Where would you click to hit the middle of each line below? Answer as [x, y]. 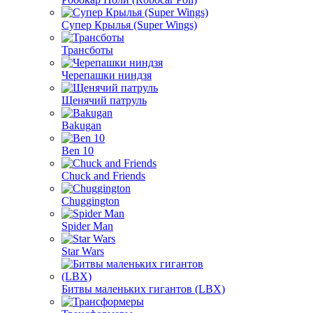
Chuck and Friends [103, 176]
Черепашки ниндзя [107, 75]
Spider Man [87, 226]
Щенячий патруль [104, 100]
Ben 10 [78, 151]
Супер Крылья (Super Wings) [129, 25]
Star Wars [83, 251]
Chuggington [90, 201]
